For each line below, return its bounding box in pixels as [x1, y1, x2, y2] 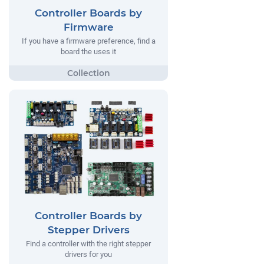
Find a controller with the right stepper [26, 239, 151, 248]
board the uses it [61, 47, 116, 57]
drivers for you [65, 249, 112, 259]
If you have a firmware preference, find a [21, 37, 156, 46]
